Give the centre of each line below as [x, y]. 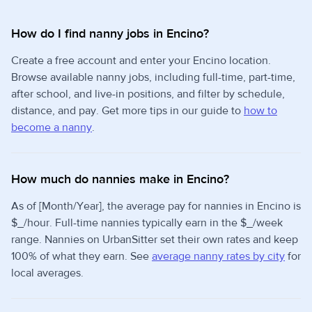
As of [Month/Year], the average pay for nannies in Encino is [156, 206]
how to [260, 111]
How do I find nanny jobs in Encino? [110, 34]
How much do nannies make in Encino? [120, 179]
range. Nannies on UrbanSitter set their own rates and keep [155, 240]
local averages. [47, 273]
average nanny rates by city [218, 256]
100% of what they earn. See [81, 256]
